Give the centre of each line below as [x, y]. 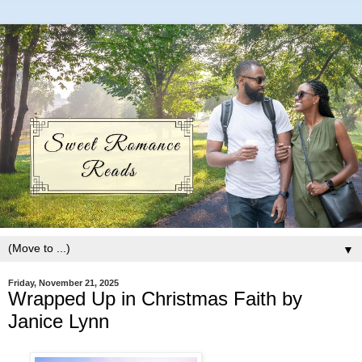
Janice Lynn [59, 321]
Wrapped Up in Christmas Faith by [155, 299]
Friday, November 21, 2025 [63, 283]
